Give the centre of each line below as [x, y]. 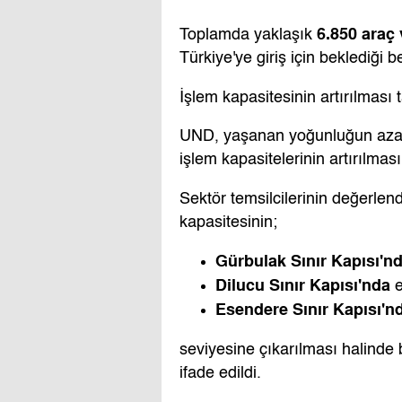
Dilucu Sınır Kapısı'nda [303, 285]
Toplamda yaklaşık [248, 35]
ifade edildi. [220, 373]
